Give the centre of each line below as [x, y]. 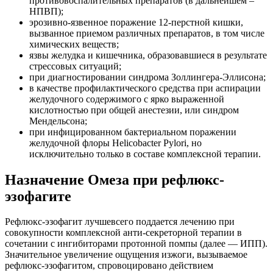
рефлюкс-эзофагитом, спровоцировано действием [109, 266]
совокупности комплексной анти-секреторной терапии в [123, 233]
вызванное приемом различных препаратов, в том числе [147, 33]
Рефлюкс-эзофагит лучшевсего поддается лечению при [120, 222]
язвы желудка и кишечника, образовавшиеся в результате [148, 55]
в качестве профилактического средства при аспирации [145, 88]
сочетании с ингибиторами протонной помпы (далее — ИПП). [136, 244]
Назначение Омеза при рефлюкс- [115, 179]
